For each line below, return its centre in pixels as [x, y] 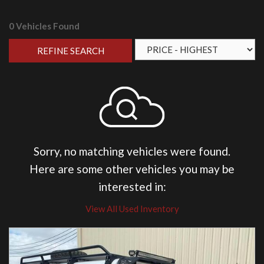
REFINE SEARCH [70, 51]
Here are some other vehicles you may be [132, 169]
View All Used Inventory [132, 209]
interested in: [132, 187]
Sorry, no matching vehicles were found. [132, 151]
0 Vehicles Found [44, 26]
